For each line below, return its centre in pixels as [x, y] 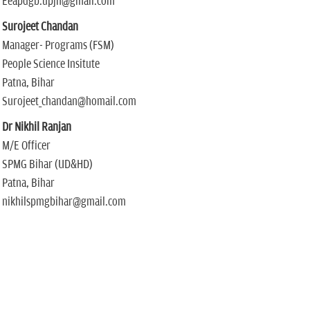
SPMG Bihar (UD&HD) [47, 165]
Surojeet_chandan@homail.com [69, 102]
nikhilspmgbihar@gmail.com [64, 202]
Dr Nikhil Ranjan [36, 127]
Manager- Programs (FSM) [58, 46]
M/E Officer [26, 146]
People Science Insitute [51, 64]
